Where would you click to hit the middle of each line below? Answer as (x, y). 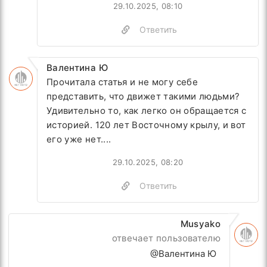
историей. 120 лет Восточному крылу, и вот (146, 125)
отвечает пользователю (166, 238)
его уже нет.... (79, 139)
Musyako (200, 224)
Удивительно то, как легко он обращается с (147, 111)
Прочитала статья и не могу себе (122, 82)
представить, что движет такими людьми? (143, 96)
